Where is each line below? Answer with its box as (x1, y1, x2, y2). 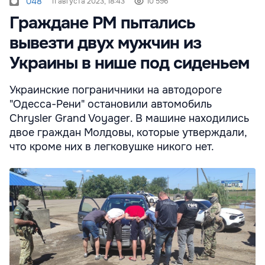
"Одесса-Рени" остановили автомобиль (9, 97, 212, 111)
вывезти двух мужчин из (9, 32, 201, 54)
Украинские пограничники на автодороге (9, 83, 222, 96)
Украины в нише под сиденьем (9, 52, 249, 74)
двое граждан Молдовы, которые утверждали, (9, 125, 247, 139)
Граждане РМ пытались (9, 12, 195, 34)
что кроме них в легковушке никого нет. (9, 140, 214, 153)
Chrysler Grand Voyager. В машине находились (9, 111, 249, 125)
